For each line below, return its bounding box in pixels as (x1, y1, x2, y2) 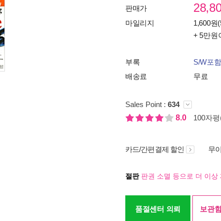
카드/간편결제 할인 (125, 145, 184, 153)
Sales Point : (125, 100, 168, 109)
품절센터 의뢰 (135, 205, 181, 213)
